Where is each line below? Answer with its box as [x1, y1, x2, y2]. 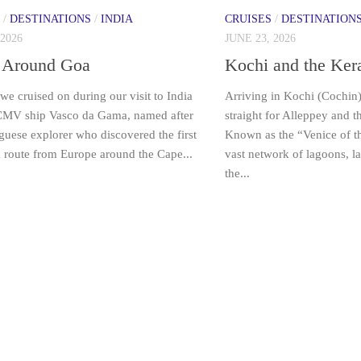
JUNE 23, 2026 [225, 31, 296, 44]
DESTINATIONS [10, 12, 91, 25]
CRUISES [225, 12, 272, 25]
